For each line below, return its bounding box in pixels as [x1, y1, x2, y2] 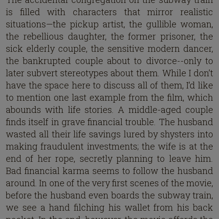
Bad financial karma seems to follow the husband [6, 164, 213, 176]
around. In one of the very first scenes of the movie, [6, 176, 213, 189]
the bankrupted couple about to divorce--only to [6, 54, 213, 66]
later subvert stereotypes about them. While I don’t [6, 66, 213, 79]
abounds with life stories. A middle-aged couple [6, 103, 213, 115]
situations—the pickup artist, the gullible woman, [6, 18, 213, 30]
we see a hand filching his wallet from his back [6, 201, 213, 213]
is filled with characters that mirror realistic [6, 5, 213, 18]
